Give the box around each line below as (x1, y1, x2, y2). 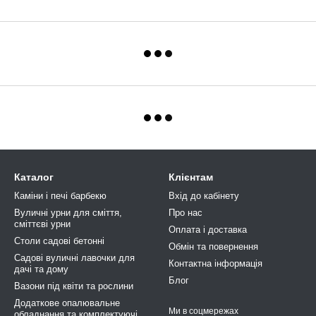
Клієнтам (169, 171, 213, 183)
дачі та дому (14, 264, 68, 274)
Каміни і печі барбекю (14, 190, 107, 201)
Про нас (169, 207, 202, 218)
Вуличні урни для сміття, (14, 207, 122, 218)
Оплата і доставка (169, 224, 247, 235)
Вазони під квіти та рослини (14, 281, 133, 291)
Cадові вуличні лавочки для (14, 253, 135, 263)
